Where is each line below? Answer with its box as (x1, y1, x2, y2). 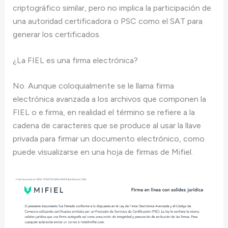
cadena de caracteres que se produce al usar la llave (12, 121, 201, 131)
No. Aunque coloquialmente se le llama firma (12, 81, 174, 91)
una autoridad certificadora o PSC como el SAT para (12, 16, 203, 26)
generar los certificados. (12, 29, 101, 39)
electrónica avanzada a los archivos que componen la (12, 94, 206, 104)
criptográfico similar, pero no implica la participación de (12, 3, 211, 13)
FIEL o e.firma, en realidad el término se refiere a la (12, 107, 195, 118)
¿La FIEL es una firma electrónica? (12, 55, 138, 66)
